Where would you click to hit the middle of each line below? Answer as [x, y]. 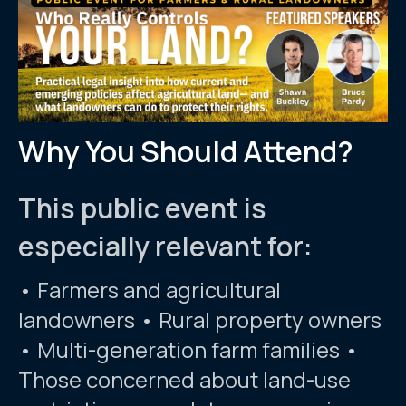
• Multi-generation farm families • [188, 350]
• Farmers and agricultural [150, 290]
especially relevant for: [165, 246]
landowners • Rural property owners [200, 320]
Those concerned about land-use [184, 380]
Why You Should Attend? [186, 152]
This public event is [142, 208]
